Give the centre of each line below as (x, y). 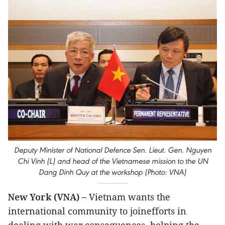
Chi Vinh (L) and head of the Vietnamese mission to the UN (113, 161)
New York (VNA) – (47, 197)
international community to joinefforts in (97, 211)
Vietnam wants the (128, 197)
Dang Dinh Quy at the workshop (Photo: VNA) (113, 172)
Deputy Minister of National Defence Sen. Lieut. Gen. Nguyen (113, 150)
